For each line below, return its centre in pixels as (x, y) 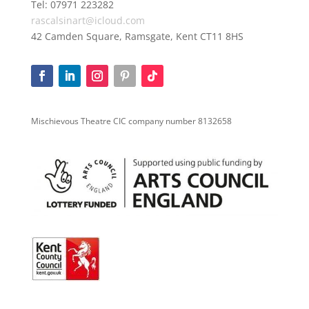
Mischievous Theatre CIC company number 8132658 (131, 121)
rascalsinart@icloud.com (88, 20)
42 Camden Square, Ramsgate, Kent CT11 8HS (137, 36)
